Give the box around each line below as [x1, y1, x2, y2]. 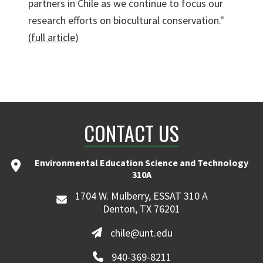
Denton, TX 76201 [103, 202, 181, 215]
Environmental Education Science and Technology [35, 157, 248, 168]
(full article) [28, 31, 79, 44]
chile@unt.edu [110, 225, 173, 240]
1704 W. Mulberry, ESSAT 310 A [75, 189, 208, 203]
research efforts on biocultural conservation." [28, 14, 224, 27]
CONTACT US [84, 118, 179, 148]
